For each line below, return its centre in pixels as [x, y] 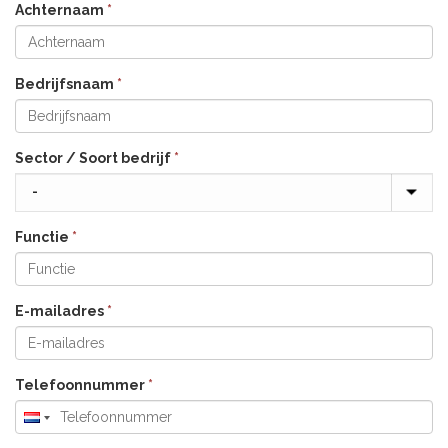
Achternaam [61, 10]
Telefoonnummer [81, 385]
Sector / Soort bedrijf [94, 158]
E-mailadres [61, 311]
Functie [43, 237]
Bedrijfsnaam [66, 84]
